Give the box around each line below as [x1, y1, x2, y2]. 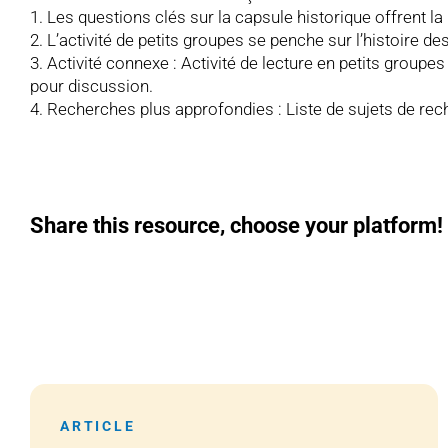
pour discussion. [29, 75, 153, 96]
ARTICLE [59, 417, 136, 434]
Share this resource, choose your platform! [29, 212, 443, 238]
